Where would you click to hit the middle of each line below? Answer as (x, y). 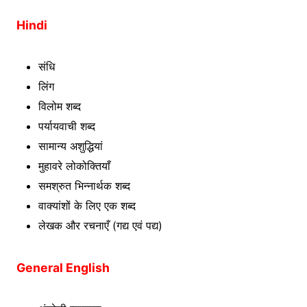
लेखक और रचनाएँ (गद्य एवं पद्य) (100, 225)
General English (63, 267)
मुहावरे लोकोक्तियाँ (74, 165)
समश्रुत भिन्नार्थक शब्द (84, 185)
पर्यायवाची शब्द (67, 126)
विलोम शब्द (60, 106)
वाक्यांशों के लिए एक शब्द (87, 205)
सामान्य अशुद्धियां (71, 146)
